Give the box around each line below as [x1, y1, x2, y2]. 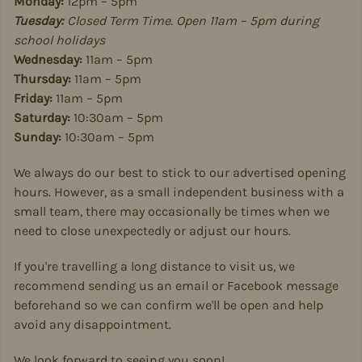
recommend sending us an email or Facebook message [14, 278, 339, 293]
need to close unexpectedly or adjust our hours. [14, 223, 291, 238]
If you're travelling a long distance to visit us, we [14, 259, 295, 274]
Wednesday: [14, 52, 82, 67]
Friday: [14, 90, 53, 106]
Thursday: [14, 71, 71, 86]
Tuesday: [14, 13, 64, 28]
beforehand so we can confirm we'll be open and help [14, 297, 323, 313]
